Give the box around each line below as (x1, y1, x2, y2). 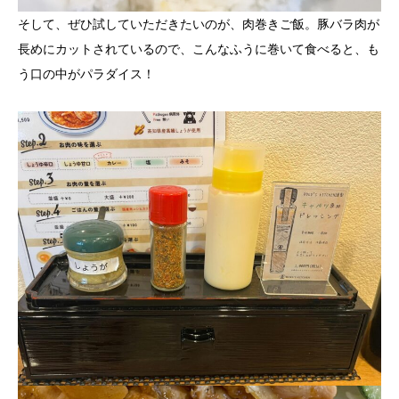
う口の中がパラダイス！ (18, 66, 155, 81)
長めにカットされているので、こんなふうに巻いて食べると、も (18, 41, 379, 56)
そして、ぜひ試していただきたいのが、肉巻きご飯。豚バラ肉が (18, 16, 379, 31)
